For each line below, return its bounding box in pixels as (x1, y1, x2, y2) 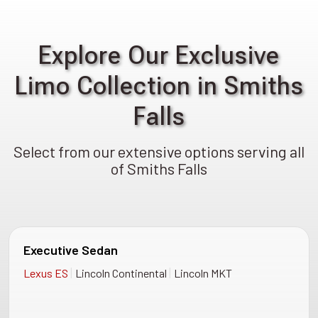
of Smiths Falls (111, 158, 207, 177)
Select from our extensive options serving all (13, 141, 305, 160)
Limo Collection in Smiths (14, 70, 304, 101)
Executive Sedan (23, 241, 118, 258)
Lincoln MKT (174, 265, 232, 280)
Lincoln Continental (75, 265, 169, 280)
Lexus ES (23, 265, 70, 280)
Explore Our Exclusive (38, 40, 280, 70)
